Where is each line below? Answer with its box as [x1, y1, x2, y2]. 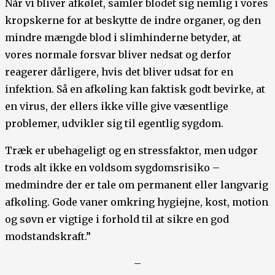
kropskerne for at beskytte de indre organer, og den [5, 14, 261, 26]
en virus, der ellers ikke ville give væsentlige [5, 100, 228, 112]
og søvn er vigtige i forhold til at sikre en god [5, 213, 229, 225]
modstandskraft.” [5, 230, 91, 242]
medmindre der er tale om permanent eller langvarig [5, 179, 268, 191]
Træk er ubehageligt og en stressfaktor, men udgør [5, 144, 258, 157]
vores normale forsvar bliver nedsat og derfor [5, 48, 231, 61]
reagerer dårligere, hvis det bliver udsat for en [5, 66, 233, 78]
